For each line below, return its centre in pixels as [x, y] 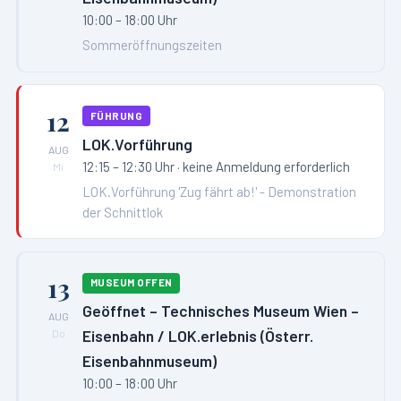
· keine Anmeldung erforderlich [263, 166]
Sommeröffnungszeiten [153, 45]
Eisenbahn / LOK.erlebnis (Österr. [198, 336]
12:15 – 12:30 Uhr [129, 166]
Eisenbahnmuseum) [150, 361]
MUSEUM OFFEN [131, 283]
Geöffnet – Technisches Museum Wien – [221, 311]
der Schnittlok [123, 212]
